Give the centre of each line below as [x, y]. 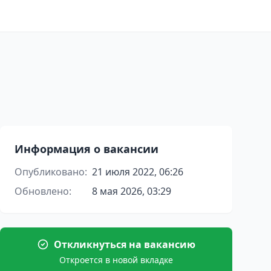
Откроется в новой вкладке [116, 260]
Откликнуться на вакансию [125, 244]
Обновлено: [43, 191]
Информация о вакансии [87, 149]
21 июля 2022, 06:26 [138, 172]
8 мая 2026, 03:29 [132, 191]
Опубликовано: [51, 172]
